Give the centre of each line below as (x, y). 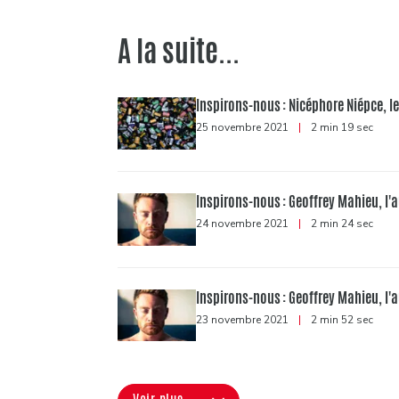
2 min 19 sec (341, 127)
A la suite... (179, 51)
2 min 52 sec (341, 319)
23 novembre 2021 (244, 319)
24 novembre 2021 (244, 223)
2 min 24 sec (341, 223)
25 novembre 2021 (244, 127)
